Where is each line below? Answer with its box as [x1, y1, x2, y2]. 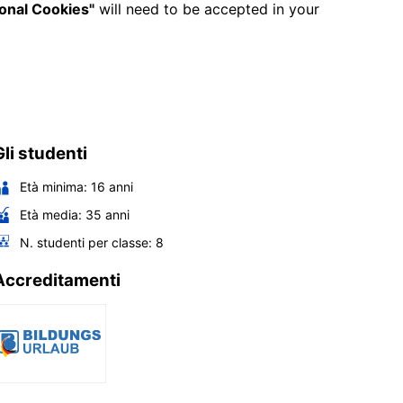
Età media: [20, 206, 82, 222]
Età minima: [20, 178, 87, 194]
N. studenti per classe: [20, 234, 152, 250]
